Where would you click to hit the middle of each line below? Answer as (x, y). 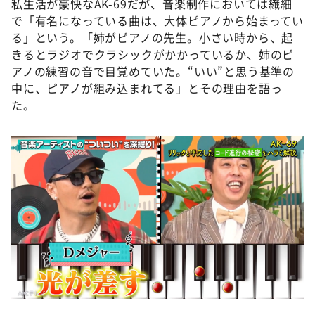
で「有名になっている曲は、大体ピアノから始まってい (157, 20)
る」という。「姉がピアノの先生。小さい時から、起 (153, 37)
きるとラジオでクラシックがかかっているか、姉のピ (153, 54)
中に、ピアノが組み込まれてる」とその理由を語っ (147, 88)
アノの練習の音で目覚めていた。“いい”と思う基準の (153, 71)
